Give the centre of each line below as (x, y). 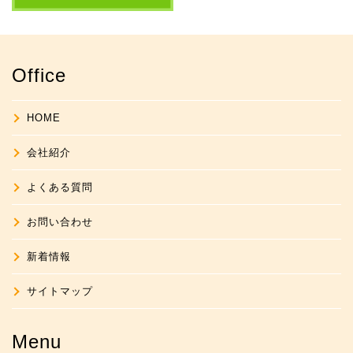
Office (39, 75)
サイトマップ (60, 291)
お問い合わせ (60, 221)
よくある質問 (60, 187)
